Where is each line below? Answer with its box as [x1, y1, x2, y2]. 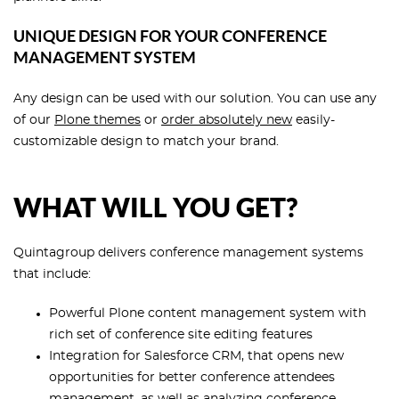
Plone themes [54, 114, 141, 127]
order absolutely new [161, 114, 292, 127]
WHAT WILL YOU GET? [13, 191, 297, 224]
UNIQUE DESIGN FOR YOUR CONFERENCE [13, 27, 327, 46]
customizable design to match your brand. [13, 135, 279, 149]
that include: [13, 268, 91, 281]
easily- [292, 114, 335, 127]
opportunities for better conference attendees [49, 371, 335, 385]
